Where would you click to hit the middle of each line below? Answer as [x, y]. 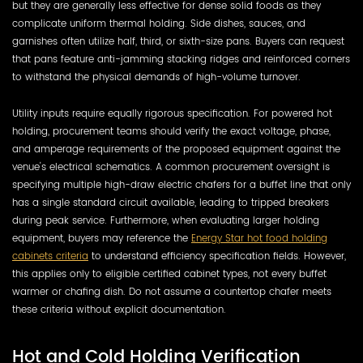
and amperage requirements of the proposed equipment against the [176, 149]
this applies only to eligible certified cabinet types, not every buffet [169, 273]
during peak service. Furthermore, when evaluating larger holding [166, 220]
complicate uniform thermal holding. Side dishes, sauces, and [159, 23]
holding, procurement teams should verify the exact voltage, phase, [171, 131]
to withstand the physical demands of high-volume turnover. [156, 77]
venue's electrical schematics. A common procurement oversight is [171, 167]
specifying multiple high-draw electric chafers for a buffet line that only [181, 184]
